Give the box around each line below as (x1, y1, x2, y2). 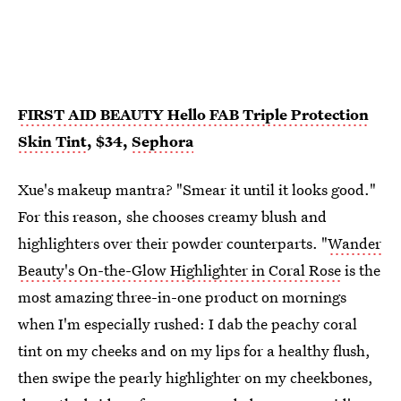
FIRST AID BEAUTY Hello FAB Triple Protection (18, 103, 369, 124)
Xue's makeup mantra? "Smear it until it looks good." (18, 178, 376, 200)
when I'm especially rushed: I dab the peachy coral (18, 312, 357, 334)
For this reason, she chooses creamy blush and (18, 205, 327, 226)
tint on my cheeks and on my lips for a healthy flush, (18, 339, 371, 361)
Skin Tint (18, 130, 87, 151)
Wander (328, 232, 381, 253)
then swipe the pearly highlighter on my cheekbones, (18, 366, 373, 388)
